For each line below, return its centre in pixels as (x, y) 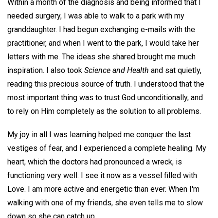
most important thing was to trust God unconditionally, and (105, 97)
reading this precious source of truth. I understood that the (106, 84)
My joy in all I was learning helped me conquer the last (99, 135)
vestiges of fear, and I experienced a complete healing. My (107, 148)
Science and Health (117, 70)
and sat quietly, (175, 70)
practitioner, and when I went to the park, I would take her (103, 43)
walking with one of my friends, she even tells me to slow (105, 203)
